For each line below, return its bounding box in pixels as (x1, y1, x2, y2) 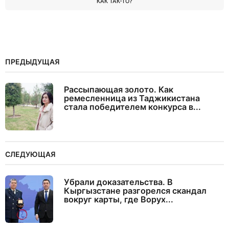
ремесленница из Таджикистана (64, 93, 200, 103)
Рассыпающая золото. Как (64, 84, 173, 95)
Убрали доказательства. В (64, 176, 173, 187)
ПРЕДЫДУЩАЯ (5, 57, 60, 66)
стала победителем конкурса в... (64, 101, 201, 112)
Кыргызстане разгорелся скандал (64, 185, 207, 196)
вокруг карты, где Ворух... (64, 194, 173, 204)
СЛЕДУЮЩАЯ (5, 149, 56, 158)
